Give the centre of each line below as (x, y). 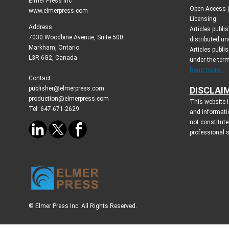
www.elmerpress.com (58, 10)
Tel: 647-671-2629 (54, 109)
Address (40, 27)
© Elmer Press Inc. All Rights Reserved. (83, 206)
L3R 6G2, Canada (53, 58)
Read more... (207, 70)
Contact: (40, 78)
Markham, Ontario (54, 47)
